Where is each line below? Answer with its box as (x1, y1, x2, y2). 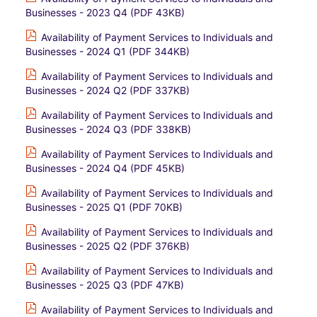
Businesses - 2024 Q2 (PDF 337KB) (25, 84, 190, 96)
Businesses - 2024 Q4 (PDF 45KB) (25, 162, 185, 174)
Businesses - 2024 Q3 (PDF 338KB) (25, 123, 191, 135)
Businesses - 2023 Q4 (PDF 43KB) (25, 6, 185, 18)
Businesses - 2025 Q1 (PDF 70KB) (25, 201, 183, 213)
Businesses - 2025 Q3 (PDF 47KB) (25, 279, 184, 291)
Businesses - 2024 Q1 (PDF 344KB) (25, 45, 190, 57)
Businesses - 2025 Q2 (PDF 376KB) (25, 240, 190, 252)
